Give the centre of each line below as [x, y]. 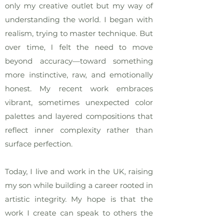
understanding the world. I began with [79, 19]
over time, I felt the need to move [79, 47]
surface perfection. [39, 144]
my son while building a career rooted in [79, 185]
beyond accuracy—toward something [79, 61]
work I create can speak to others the [79, 213]
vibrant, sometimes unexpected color [79, 102]
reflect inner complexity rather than [79, 130]
